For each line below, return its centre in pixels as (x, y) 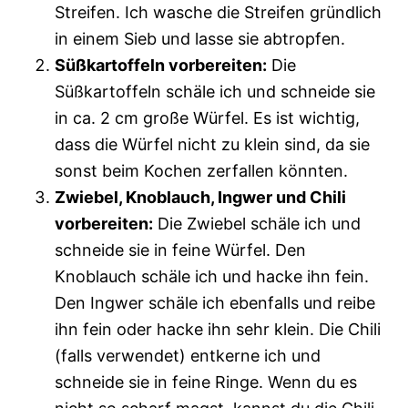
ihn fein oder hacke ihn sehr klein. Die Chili (218, 329)
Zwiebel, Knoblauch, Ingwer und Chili (200, 197)
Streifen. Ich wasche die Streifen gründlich (218, 12)
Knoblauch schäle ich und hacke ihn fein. (212, 276)
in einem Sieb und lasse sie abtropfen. (200, 38)
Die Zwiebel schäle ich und (257, 223)
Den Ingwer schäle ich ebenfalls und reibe (215, 302)
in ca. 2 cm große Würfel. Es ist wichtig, (207, 117)
